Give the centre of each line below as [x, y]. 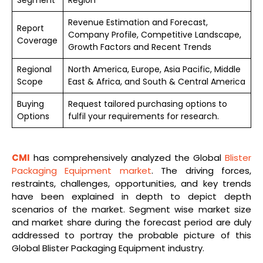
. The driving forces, [201, 170]
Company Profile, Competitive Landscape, [155, 34]
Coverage [37, 40]
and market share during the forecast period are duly [131, 222]
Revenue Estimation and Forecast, [138, 22]
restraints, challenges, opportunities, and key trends [131, 183]
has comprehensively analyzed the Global [127, 157]
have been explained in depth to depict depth [131, 196]
